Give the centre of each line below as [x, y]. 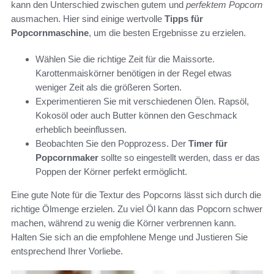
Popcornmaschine [50, 32]
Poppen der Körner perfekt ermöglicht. [111, 171]
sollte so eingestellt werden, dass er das [179, 157]
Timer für [208, 143]
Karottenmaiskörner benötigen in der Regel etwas [134, 73]
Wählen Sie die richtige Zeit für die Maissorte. [125, 59]
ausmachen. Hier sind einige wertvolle [88, 18]
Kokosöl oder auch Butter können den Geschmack [136, 115]
